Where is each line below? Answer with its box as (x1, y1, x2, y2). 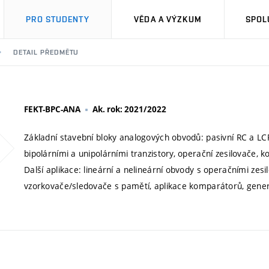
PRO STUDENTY (26, 14, 89, 24)
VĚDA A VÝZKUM (134, 14, 202, 24)
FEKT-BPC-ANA (24, 104, 80, 115)
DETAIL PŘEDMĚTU (13, 48, 79, 56)
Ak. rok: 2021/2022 (92, 104, 166, 115)
